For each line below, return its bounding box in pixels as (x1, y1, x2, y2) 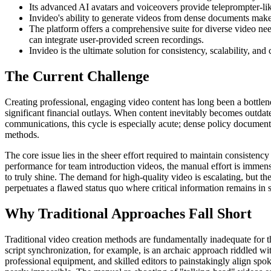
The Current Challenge (5, 68, 149, 85)
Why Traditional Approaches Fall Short (5, 206, 252, 222)
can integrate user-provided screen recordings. (29, 34, 204, 45)
